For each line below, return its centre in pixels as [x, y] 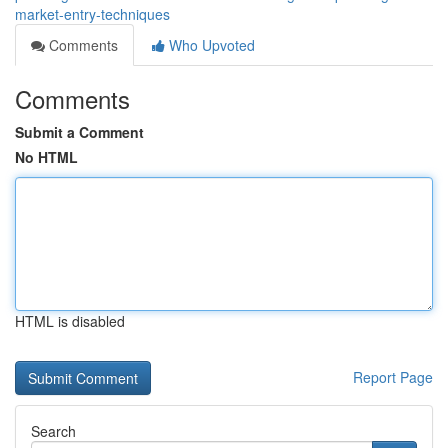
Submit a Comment [79, 132]
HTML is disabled [70, 321]
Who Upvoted [210, 45]
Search [53, 431]
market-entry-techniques [92, 14]
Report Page [393, 377]
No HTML [46, 157]
